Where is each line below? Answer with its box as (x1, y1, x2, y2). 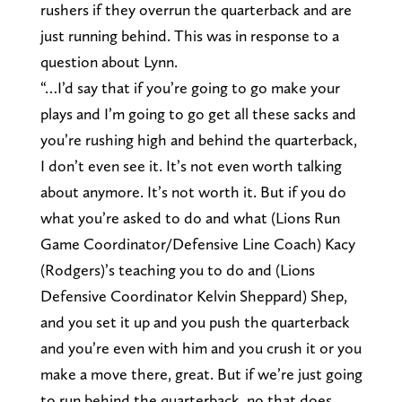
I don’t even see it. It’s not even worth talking (39, 155, 342, 175)
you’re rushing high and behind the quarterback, (39, 129, 357, 149)
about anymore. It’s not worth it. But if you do (39, 181, 346, 201)
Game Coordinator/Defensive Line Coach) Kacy (39, 233, 355, 253)
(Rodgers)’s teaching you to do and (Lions (39, 259, 315, 279)
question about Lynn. (39, 51, 178, 71)
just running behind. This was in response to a (39, 25, 339, 45)
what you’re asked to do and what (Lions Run (39, 207, 340, 227)
